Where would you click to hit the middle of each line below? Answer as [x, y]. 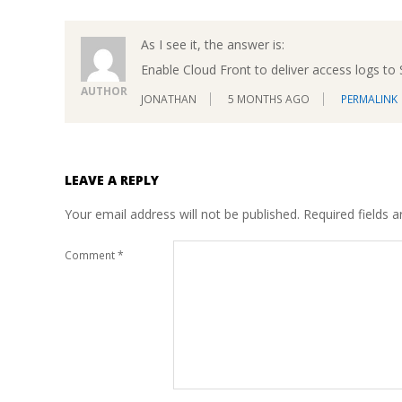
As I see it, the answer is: [213, 44]
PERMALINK [369, 100]
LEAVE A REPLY [112, 180]
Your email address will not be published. [182, 214]
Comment [91, 255]
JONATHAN [169, 100]
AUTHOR [104, 91]
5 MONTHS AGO [269, 100]
